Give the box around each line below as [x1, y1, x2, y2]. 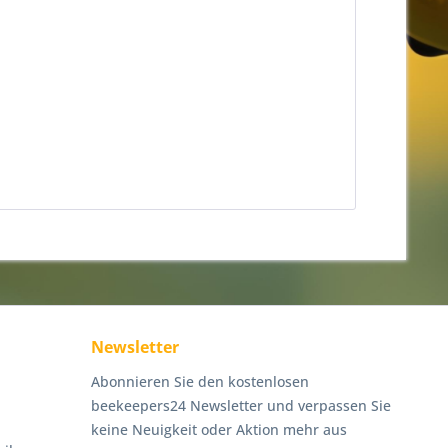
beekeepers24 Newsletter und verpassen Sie [91, 396, 391, 415]
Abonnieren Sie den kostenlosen [91, 372, 309, 391]
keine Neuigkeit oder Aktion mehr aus [91, 420, 347, 439]
